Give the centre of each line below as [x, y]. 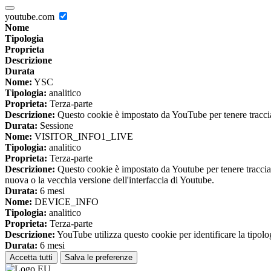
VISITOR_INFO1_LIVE [83, 137]
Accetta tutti [31, 258]
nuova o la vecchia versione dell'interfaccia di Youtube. [109, 180]
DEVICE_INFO [65, 202]
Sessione [55, 126]
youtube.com [31, 17]
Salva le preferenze [99, 258]
